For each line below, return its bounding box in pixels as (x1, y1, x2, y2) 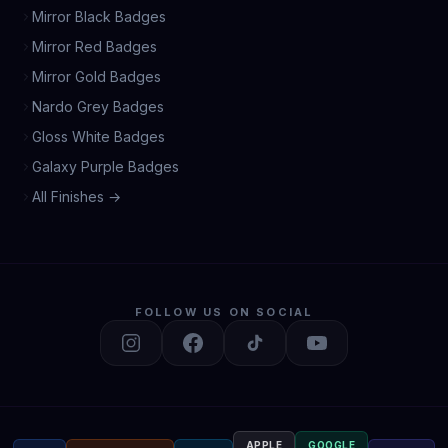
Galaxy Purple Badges (32, 158, 179, 175)
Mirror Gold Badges (32, 68, 161, 85)
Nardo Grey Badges (32, 98, 164, 115)
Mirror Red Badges (32, 38, 157, 55)
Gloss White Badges (32, 128, 165, 145)
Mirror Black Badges (32, 8, 166, 25)
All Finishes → (32, 188, 121, 205)
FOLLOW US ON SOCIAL (134, 305, 314, 319)
